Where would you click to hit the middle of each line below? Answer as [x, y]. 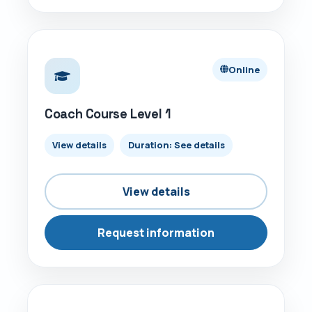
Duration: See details [176, 145]
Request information [156, 233]
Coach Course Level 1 [108, 114]
